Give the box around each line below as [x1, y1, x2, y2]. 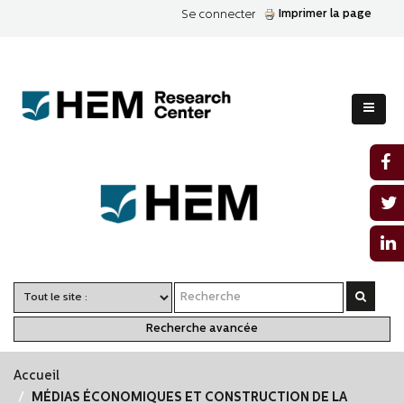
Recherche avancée [146, 323, 258, 335]
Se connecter [181, 9, 255, 21]
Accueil [14, 370, 60, 383]
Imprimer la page [279, 8, 372, 20]
